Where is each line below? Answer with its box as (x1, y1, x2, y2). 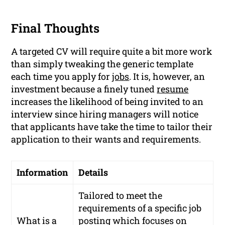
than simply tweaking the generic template (11, 57, 194, 70)
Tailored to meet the (78, 189, 163, 201)
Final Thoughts (11, 20, 100, 36)
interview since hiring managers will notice (11, 107, 199, 120)
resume (157, 82, 189, 95)
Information (17, 166, 68, 178)
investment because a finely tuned (11, 82, 157, 95)
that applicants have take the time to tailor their (11, 120, 213, 133)
